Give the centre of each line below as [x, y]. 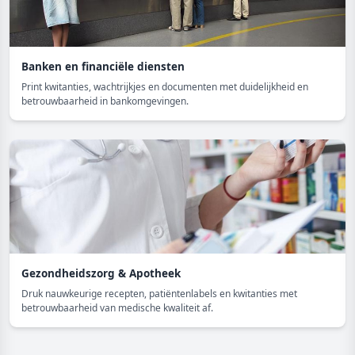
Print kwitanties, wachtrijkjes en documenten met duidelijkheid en [165, 86]
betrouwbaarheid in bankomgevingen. [105, 101]
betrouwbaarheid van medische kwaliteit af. [117, 307]
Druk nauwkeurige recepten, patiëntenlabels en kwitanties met [159, 293]
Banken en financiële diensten [103, 66]
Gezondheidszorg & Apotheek [101, 273]
